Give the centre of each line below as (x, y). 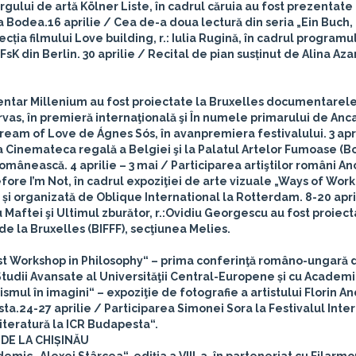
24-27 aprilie (55, 308)
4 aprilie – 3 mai (114, 165)
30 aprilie (109, 54)
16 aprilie (74, 22)
